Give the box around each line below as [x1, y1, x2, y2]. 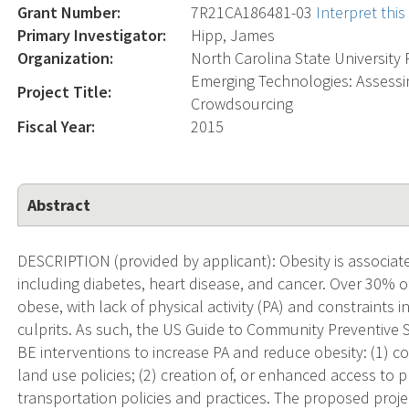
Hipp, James [191, 24, 276, 46]
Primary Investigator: [17, 24, 167, 46]
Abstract [27, 194, 91, 215]
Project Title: [17, 80, 112, 102]
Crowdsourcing [191, 92, 294, 114]
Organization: [17, 47, 114, 68]
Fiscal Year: [17, 115, 96, 137]
